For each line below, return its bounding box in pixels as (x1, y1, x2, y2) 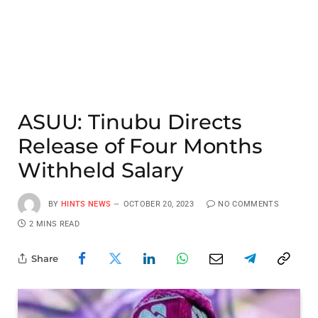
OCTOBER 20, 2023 (123, 199, 194, 209)
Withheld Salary (18, 158, 183, 182)
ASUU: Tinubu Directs (18, 109, 243, 134)
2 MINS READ (29, 219, 79, 229)
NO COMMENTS (218, 199, 279, 209)
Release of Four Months (18, 133, 263, 158)
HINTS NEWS (61, 199, 111, 209)
